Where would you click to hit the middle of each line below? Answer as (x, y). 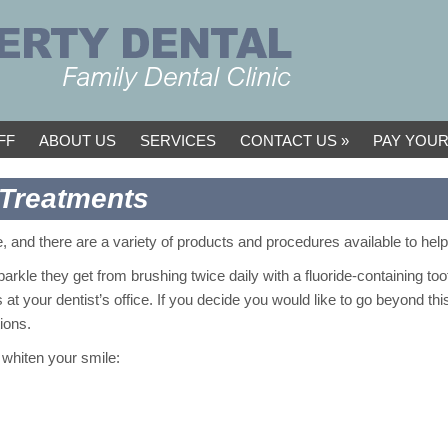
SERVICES (177, 140)
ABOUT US (77, 140)
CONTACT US (288, 140)
